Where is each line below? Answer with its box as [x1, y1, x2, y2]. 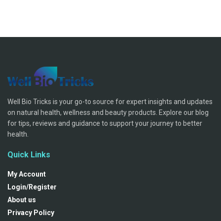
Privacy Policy [7, 208, 54, 217]
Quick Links [7, 149, 50, 159]
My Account [7, 170, 46, 178]
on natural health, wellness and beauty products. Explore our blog [7, 108, 209, 116]
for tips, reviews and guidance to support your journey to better [7, 119, 202, 127]
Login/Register [7, 183, 57, 191]
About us [7, 195, 36, 204]
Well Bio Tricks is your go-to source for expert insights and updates [7, 97, 213, 106]
